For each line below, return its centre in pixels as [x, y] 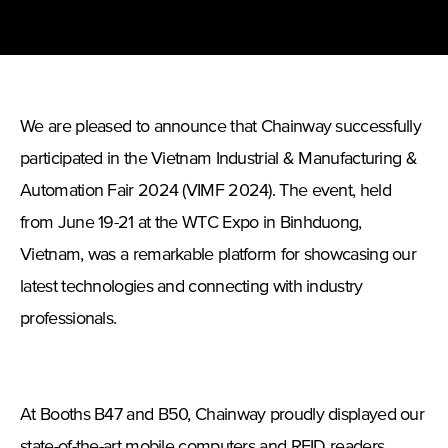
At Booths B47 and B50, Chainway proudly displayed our [222, 415]
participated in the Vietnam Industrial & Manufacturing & [218, 159]
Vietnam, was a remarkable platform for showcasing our [218, 255]
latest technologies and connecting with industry [191, 287]
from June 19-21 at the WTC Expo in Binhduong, [191, 223]
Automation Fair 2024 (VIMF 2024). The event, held [205, 191]
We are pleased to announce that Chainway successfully [221, 127]
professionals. [68, 319]
